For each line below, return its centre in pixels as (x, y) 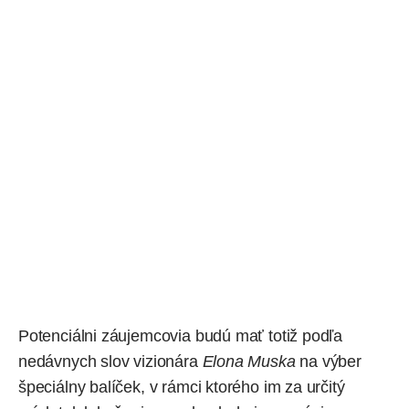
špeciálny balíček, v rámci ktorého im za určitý (182, 387)
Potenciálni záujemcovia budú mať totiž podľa (181, 336)
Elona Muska (246, 361)
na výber (328, 361)
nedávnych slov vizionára (108, 361)
